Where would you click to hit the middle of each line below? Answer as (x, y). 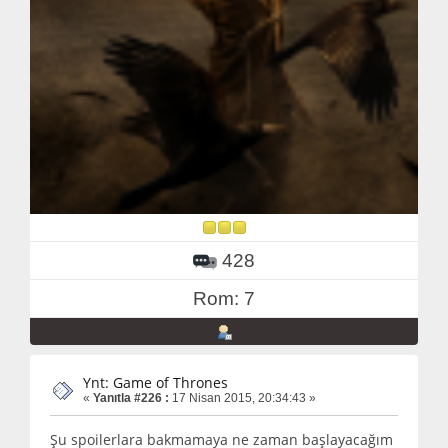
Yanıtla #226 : (131, 397)
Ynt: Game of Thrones (155, 382)
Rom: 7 (224, 298)
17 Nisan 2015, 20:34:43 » (242, 397)
